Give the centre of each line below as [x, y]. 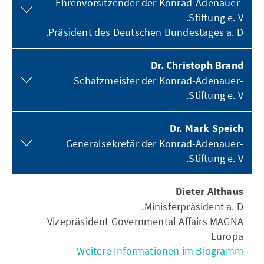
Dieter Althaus [209, 192]
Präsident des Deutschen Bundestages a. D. [146, 32]
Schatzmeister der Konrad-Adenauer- [159, 80]
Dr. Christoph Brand [197, 66]
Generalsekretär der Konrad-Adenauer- [154, 143]
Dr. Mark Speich [207, 129]
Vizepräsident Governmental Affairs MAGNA [145, 221]
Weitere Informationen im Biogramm [160, 251]
